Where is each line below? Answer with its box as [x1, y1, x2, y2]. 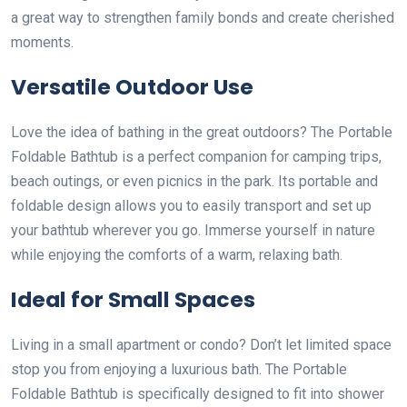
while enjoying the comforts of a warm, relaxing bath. [11, 245, 342, 263]
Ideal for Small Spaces [11, 283, 255, 314]
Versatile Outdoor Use [11, 71, 253, 102]
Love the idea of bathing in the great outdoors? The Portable [11, 123, 392, 141]
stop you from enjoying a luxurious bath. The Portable [11, 360, 347, 378]
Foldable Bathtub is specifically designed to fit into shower [11, 384, 384, 402]
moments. [11, 33, 74, 51]
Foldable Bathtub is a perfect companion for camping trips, [11, 147, 382, 165]
